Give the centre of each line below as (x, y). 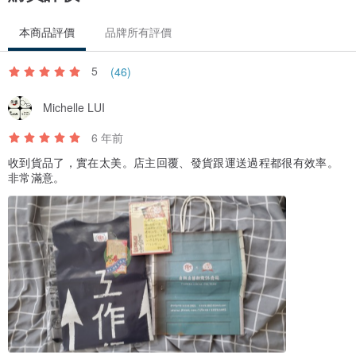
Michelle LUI (74, 108)
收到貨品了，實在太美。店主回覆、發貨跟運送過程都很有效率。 (174, 162)
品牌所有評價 (138, 31)
